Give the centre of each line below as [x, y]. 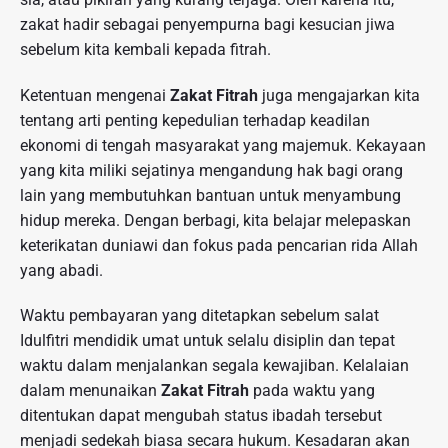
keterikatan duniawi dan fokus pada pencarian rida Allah [219, 245]
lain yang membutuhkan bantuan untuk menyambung [210, 195]
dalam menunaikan [90, 391]
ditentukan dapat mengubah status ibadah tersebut [201, 416]
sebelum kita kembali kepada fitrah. [145, 49]
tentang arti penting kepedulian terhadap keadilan [195, 120]
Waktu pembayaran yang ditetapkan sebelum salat [199, 316]
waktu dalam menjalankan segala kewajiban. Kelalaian [214, 366]
